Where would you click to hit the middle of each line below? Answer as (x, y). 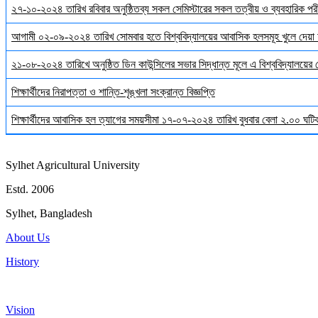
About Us (28, 238)
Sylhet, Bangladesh (49, 214)
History (22, 262)
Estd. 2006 (30, 190)
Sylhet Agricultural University (73, 165)
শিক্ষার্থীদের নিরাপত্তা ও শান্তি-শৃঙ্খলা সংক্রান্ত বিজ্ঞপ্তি (113, 92)
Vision (20, 310)
